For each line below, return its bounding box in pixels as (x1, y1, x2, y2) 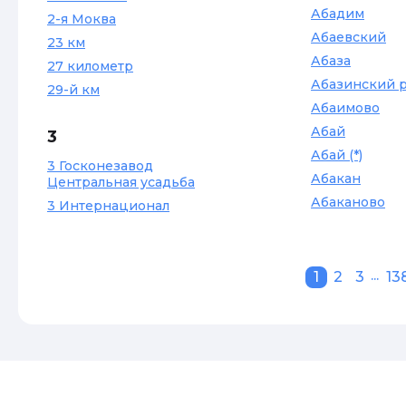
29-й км (47, 82, 100, 98)
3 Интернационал (47, 198, 169, 214)
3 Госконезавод (47, 158, 153, 174)
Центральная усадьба (47, 174, 195, 190)
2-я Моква (47, 11, 116, 27)
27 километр (47, 58, 133, 74)
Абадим (311, 5, 364, 22)
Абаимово (311, 100, 380, 116)
